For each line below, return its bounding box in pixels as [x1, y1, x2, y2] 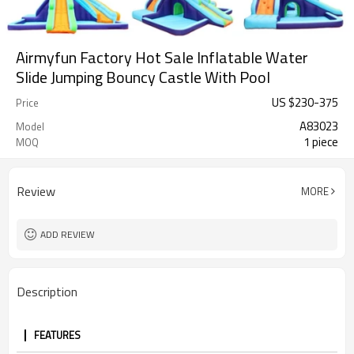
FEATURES [34, 327, 81, 343]
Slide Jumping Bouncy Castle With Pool [16, 65, 270, 89]
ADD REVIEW [40, 227, 95, 242]
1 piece [303, 133, 338, 151]
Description [17, 282, 77, 301]
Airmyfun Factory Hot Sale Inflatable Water [16, 45, 308, 70]
